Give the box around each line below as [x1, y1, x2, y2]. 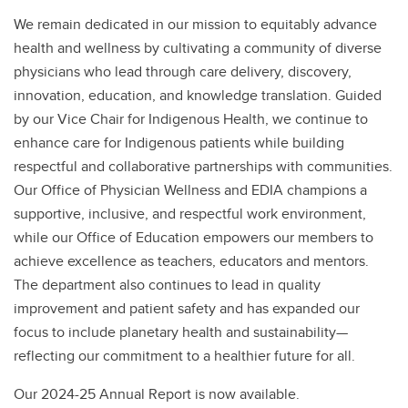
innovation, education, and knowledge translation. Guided [14, 85, 382, 106]
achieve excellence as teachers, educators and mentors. [14, 250, 369, 271]
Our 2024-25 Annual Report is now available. [14, 383, 300, 404]
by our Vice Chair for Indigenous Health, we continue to [14, 108, 368, 129]
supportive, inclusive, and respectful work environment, [14, 203, 366, 224]
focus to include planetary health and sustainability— [14, 321, 348, 342]
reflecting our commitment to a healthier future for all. [14, 345, 355, 366]
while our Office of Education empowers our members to [14, 227, 373, 248]
